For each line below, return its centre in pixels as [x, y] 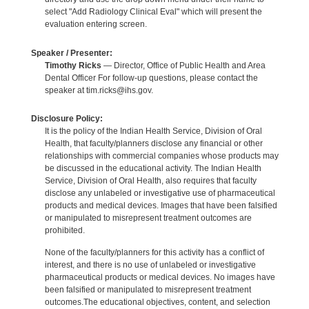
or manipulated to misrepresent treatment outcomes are [148, 218]
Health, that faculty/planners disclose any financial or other [153, 143]
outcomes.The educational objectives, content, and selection [157, 302]
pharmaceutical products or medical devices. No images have [160, 277]
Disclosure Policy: [67, 118]
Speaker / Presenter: [71, 53]
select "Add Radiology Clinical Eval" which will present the [153, 12]
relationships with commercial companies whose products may [161, 156]
